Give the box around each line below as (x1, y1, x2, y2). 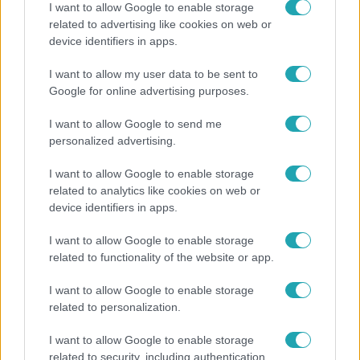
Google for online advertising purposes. (49, 84, 249, 97)
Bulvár (18, 318, 47, 329)
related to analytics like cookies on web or (49, 184, 260, 197)
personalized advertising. (49, 134, 176, 147)
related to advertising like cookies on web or (49, 18, 272, 31)
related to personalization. (49, 301, 181, 313)
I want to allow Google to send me (49, 117, 222, 130)
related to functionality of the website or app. (49, 251, 274, 264)
